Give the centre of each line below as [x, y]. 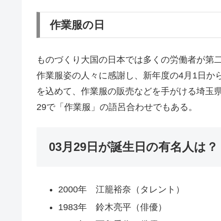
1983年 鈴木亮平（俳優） [112, 207]
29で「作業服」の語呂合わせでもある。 [117, 107]
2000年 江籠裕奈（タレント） [121, 190]
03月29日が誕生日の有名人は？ [133, 147]
